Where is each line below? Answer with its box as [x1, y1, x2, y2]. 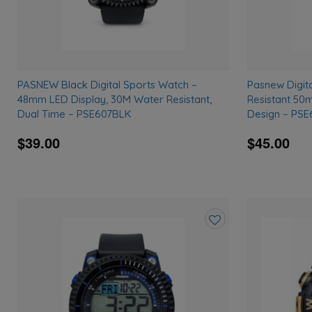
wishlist [205, 272, 244, 290]
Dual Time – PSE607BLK [17, 107, 132, 120]
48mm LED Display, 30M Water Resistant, [17, 92, 212, 106]
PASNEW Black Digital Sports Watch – [17, 77, 198, 91]
